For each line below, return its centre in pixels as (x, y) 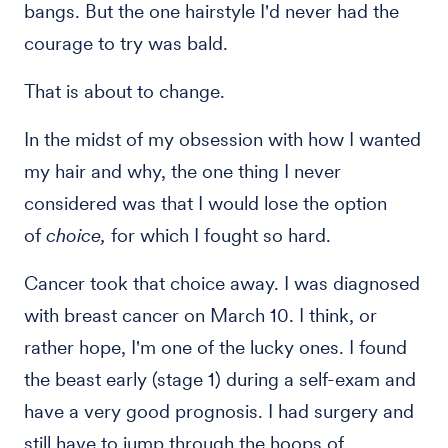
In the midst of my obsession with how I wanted (222, 139)
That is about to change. (124, 91)
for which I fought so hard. (221, 235)
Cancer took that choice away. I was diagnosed (222, 283)
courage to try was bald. (126, 43)
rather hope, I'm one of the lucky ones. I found (215, 347)
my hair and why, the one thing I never (182, 171)
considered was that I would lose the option (205, 203)
